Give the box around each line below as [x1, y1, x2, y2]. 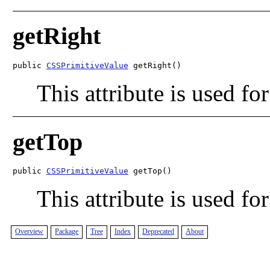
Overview [15, 227, 44, 236]
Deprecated [142, 227, 174, 236]
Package [55, 227, 79, 236]
